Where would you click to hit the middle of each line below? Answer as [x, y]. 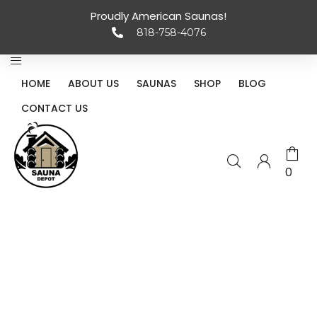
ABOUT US [93, 83]
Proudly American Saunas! [158, 16]
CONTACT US [54, 108]
